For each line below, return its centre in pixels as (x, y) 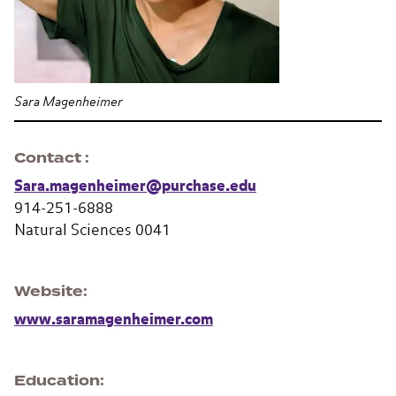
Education (57, 381)
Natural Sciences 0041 (92, 231)
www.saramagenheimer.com (114, 320)
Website (49, 292)
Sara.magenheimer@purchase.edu (135, 187)
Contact (49, 158)
